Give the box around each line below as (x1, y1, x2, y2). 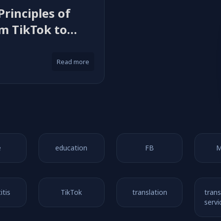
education (55, 143, 88, 152)
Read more (56, 57, 89, 66)
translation (132, 187, 167, 197)
